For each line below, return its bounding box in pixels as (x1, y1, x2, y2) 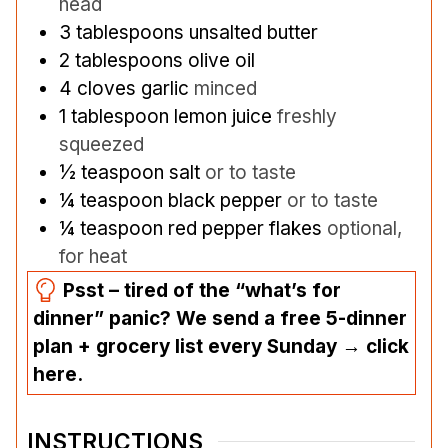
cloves (77, 76, 136, 100)
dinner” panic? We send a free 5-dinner (33, 306, 407, 330)
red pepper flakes (168, 216, 322, 240)
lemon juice (174, 104, 272, 128)
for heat (59, 244, 127, 268)
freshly (277, 104, 337, 128)
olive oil (188, 48, 255, 72)
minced (194, 76, 257, 100)
